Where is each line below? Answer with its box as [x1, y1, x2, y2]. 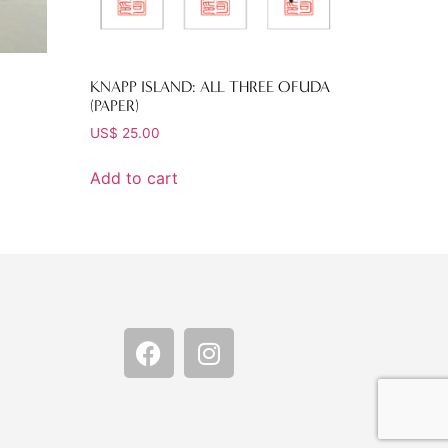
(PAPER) [90, 96, 140, 116]
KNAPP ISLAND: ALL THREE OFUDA [90, 77, 331, 97]
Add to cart [90, 167, 179, 188]
